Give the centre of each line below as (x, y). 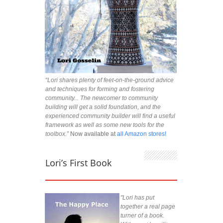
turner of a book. (142, 215)
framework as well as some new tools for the (105, 125)
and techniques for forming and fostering (100, 89)
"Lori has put (137, 197)
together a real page (148, 206)
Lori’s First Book (78, 163)
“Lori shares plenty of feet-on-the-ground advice (110, 80)
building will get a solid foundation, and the (103, 107)
